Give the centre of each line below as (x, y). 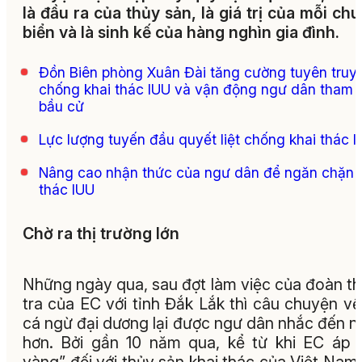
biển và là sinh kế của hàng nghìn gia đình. (181, 33)
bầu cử (61, 107)
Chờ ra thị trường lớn (101, 233)
